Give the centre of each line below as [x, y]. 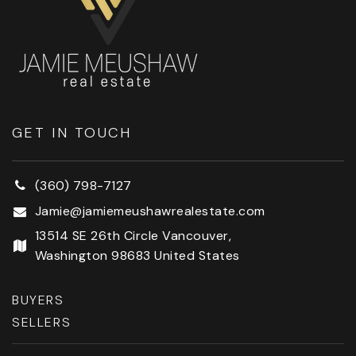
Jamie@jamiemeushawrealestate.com [150, 211]
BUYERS [38, 300]
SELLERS [42, 323]
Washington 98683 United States [137, 256]
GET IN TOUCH [72, 133]
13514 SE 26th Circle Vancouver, [133, 236]
